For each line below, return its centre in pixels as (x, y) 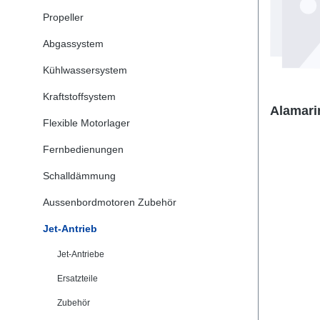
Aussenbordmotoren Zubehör (110, 202)
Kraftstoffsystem (79, 96)
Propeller (63, 17)
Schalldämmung (79, 176)
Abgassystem (73, 44)
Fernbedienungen (83, 149)
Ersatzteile (77, 279)
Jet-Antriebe (81, 254)
